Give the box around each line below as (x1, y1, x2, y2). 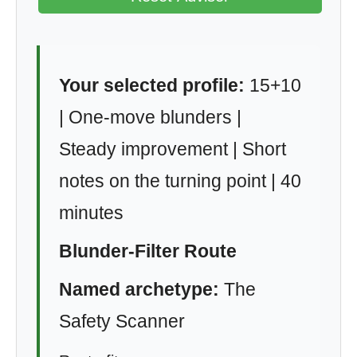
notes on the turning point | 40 (59, 171, 301, 191)
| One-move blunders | (59, 107, 241, 127)
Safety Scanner (59, 311, 185, 331)
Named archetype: (59, 279, 219, 300)
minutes (59, 202, 124, 223)
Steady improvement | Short (59, 139, 286, 159)
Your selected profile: (59, 75, 245, 96)
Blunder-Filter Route (59, 241, 237, 261)
